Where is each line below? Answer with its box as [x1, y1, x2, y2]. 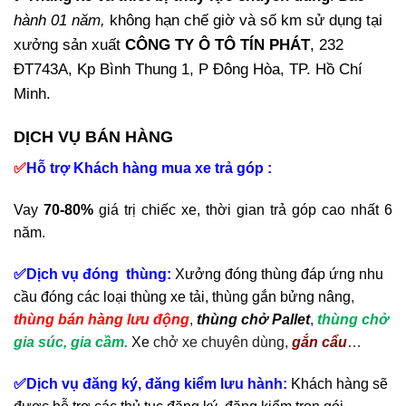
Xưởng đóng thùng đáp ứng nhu [175, 266, 383, 283]
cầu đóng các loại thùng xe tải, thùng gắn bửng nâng [14, 289, 351, 305]
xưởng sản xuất [14, 35, 125, 53]
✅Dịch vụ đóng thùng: [14, 266, 175, 283]
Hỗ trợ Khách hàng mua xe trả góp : [26, 160, 275, 177]
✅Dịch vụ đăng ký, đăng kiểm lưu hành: [14, 375, 291, 391]
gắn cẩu [292, 334, 347, 351]
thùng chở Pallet [197, 312, 310, 328]
